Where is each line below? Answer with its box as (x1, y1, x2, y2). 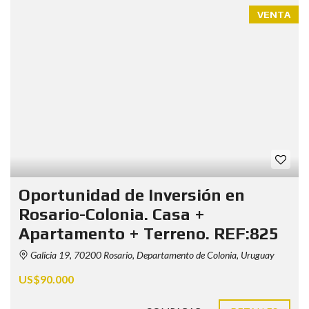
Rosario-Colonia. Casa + (19, 204, 205, 223)
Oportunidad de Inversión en (19, 185, 245, 204)
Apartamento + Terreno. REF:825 (19, 223, 279, 243)
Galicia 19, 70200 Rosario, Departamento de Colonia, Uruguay (28, 248, 275, 261)
